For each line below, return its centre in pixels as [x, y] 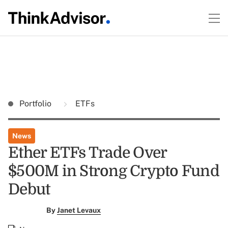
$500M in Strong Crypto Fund [114, 171]
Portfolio [36, 104]
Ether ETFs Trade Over [88, 153]
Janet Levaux [79, 210]
